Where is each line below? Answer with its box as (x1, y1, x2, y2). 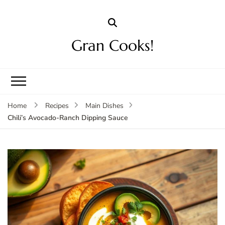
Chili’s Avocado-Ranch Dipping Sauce (8, 113, 128, 123)
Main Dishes (85, 100, 124, 110)
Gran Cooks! (71, 36, 154, 55)
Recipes (45, 100, 69, 110)
